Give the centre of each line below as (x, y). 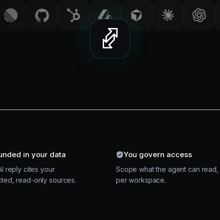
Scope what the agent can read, (167, 169)
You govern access (158, 154)
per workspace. (141, 180)
